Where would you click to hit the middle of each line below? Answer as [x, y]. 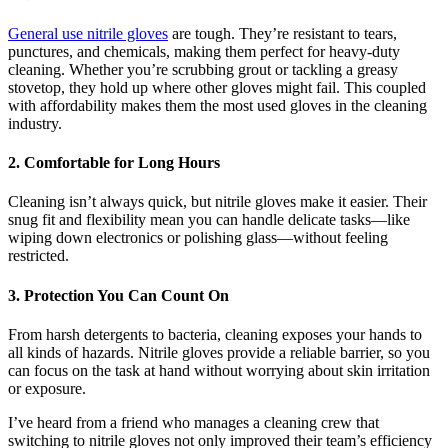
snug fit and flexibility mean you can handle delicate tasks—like [209, 220]
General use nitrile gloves [88, 33]
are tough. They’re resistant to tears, [282, 33]
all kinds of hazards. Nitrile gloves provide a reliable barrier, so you [219, 352]
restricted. [38, 256]
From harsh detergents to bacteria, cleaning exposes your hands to [215, 334]
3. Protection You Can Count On [118, 295]
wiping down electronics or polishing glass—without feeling [198, 238]
